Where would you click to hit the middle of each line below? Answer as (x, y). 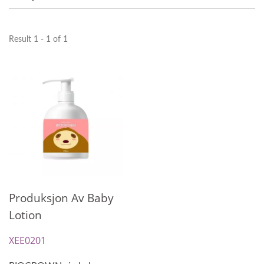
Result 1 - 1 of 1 (38, 40)
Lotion (25, 215)
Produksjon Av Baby (61, 198)
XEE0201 (27, 241)
